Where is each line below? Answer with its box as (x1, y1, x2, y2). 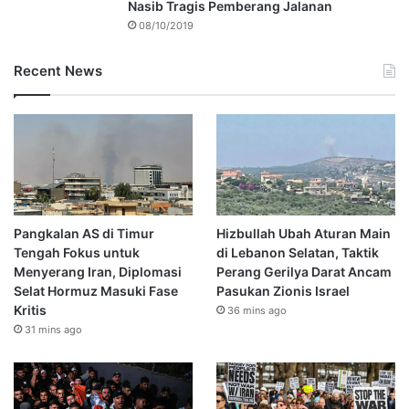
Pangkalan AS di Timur (14, 225, 154, 242)
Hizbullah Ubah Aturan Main (215, 225, 391, 242)
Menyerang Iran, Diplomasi (14, 264, 182, 280)
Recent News (14, 62, 102, 80)
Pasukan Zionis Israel (215, 283, 350, 299)
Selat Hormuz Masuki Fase (14, 283, 178, 299)
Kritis (14, 302, 47, 319)
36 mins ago (226, 304, 287, 318)
